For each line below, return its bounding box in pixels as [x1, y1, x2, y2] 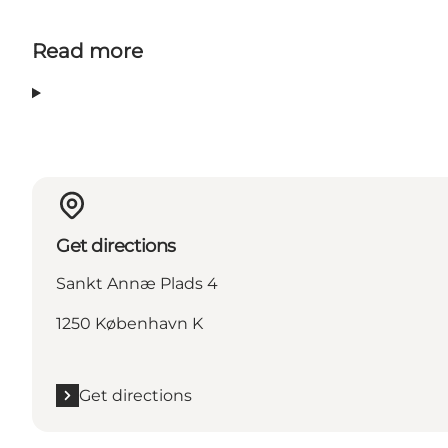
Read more [32, 39, 143, 64]
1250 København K [56, 313, 203, 333]
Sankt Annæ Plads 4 [56, 273, 218, 293]
